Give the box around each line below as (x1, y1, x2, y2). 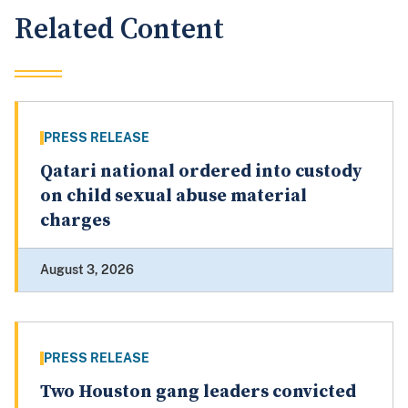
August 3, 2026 (40, 262, 134, 278)
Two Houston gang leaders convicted (40, 381, 356, 404)
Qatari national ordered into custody (40, 160, 362, 184)
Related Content (15, 12, 224, 48)
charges (40, 209, 110, 233)
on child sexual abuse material (40, 185, 307, 209)
